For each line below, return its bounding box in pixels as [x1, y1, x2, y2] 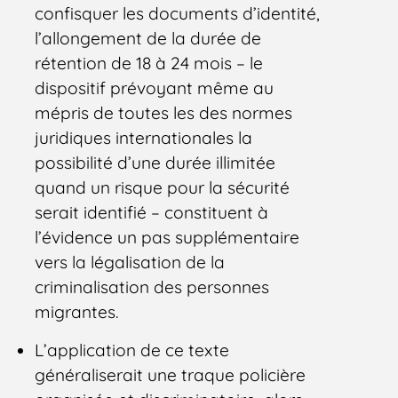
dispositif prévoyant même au [35, 76, 275, 99]
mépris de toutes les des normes [35, 101, 293, 123]
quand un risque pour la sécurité [35, 176, 291, 198]
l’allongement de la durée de [35, 27, 262, 49]
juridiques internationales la [35, 126, 253, 148]
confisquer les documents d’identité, [35, 2, 321, 24]
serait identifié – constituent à [35, 201, 269, 223]
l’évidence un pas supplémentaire [35, 226, 300, 248]
